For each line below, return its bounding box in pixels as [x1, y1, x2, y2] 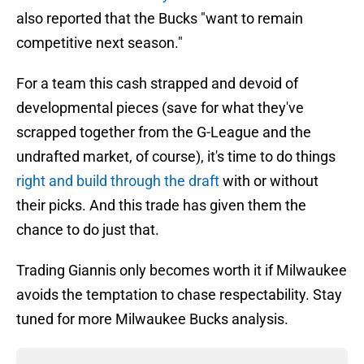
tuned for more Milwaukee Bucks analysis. [16, 310, 288, 328]
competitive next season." [16, 34, 183, 52]
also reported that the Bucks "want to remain [16, 10, 303, 28]
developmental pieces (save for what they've [16, 99, 304, 117]
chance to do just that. [16, 221, 159, 239]
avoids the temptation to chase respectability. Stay [16, 286, 342, 304]
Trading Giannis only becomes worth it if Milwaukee [16, 262, 347, 279]
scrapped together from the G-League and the [16, 123, 311, 141]
